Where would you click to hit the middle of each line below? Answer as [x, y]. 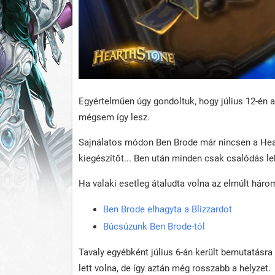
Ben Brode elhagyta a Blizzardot [168, 209]
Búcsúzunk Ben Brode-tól [154, 226]
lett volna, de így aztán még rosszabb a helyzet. [175, 268]
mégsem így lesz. [114, 117]
